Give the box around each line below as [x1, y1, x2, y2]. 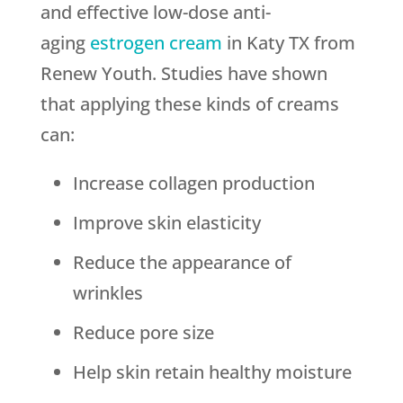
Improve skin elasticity [72, 210, 261, 236]
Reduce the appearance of [72, 250, 291, 275]
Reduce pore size [72, 320, 214, 345]
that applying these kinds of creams [40, 92, 339, 117]
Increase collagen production [72, 171, 315, 196]
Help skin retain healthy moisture [72, 360, 352, 385]
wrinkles [72, 281, 143, 306]
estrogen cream [89, 31, 222, 56]
